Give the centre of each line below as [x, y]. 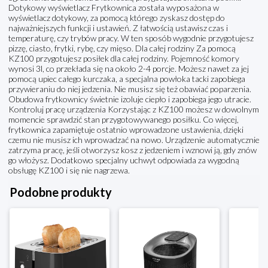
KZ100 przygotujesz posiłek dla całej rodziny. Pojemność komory [124, 59]
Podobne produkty [61, 192]
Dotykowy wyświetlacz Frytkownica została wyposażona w [114, 8]
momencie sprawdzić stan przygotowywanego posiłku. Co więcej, [124, 120]
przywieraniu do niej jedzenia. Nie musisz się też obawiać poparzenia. [130, 89]
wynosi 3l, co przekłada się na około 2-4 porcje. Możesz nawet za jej [129, 69]
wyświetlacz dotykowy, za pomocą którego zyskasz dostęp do [117, 18]
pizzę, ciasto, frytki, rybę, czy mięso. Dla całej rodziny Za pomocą [122, 48]
